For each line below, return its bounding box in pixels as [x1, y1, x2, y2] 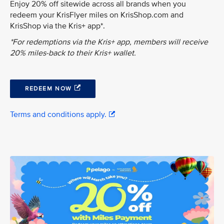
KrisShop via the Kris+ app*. [10, 21, 107, 31]
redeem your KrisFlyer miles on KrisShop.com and [10, 10, 183, 20]
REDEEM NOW [25, 85, 72, 93]
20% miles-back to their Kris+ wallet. [10, 48, 136, 58]
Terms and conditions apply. [10, 109, 106, 120]
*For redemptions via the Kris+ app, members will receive [10, 37, 208, 47]
